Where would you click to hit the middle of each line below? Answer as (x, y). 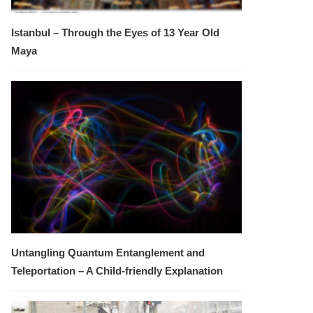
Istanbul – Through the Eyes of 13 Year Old (115, 33)
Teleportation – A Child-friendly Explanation (117, 271)
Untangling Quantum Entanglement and (108, 253)
